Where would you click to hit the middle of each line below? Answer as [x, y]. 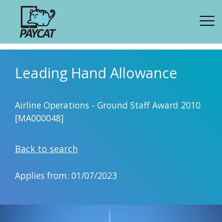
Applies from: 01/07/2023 [66, 175]
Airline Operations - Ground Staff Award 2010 [108, 105]
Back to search [46, 149]
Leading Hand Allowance [96, 73]
